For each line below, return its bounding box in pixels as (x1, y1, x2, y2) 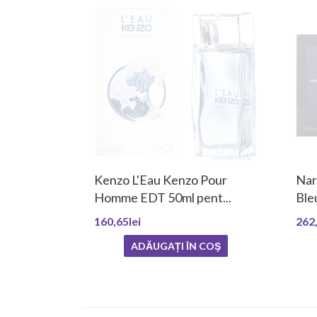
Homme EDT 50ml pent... (94, 190, 231, 206)
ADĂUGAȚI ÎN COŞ (131, 240, 221, 253)
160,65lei (94, 214, 141, 229)
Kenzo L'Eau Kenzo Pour (94, 172, 227, 188)
